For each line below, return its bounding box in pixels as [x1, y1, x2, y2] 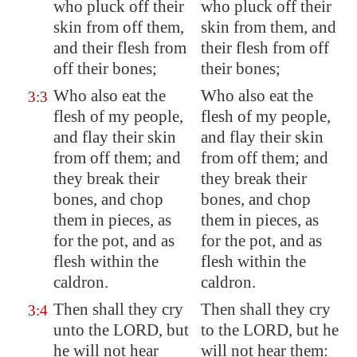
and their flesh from [53, 38, 186, 57]
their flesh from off [201, 38, 329, 57]
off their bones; [53, 59, 157, 78]
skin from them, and [201, 18, 336, 37]
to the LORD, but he [201, 320, 339, 339]
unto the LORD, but [53, 320, 189, 339]
